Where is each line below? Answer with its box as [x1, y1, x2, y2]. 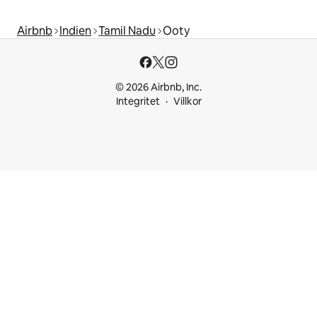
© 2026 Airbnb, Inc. [115, 81, 202, 93]
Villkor [173, 95, 202, 108]
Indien [59, 23, 91, 38]
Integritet [115, 95, 160, 108]
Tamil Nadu [98, 23, 156, 38]
